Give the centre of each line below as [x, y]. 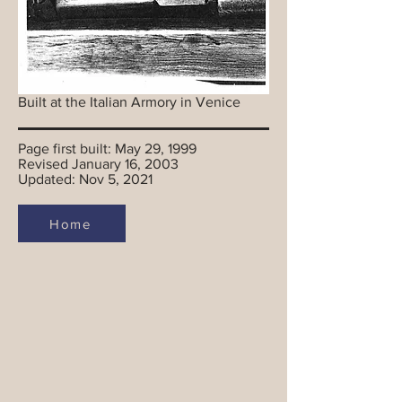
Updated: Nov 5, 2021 [85, 179]
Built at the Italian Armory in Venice [129, 102]
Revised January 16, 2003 [98, 164]
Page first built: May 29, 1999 [107, 149]
